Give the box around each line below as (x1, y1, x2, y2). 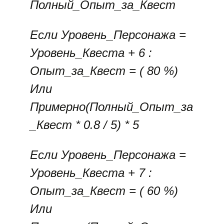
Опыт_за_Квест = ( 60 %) (30, 184, 178, 197)
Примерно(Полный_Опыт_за (30, 100, 193, 113)
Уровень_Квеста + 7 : (30, 166, 152, 179)
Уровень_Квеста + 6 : (30, 46, 152, 59)
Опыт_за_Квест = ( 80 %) (30, 64, 178, 77)
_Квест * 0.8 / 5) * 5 (30, 118, 139, 131)
